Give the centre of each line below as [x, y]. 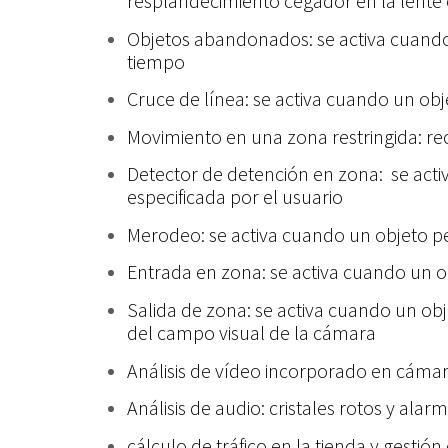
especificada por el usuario [235, 197]
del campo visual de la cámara [251, 333]
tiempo [156, 61]
